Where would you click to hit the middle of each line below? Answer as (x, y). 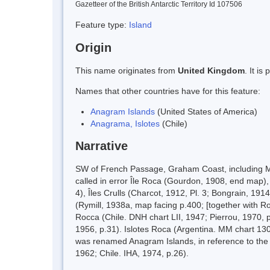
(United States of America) (206, 111)
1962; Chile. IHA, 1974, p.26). (132, 253)
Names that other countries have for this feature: (168, 91)
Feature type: (102, 24)
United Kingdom (211, 70)
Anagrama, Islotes (125, 123)
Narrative (102, 146)
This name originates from (127, 70)
